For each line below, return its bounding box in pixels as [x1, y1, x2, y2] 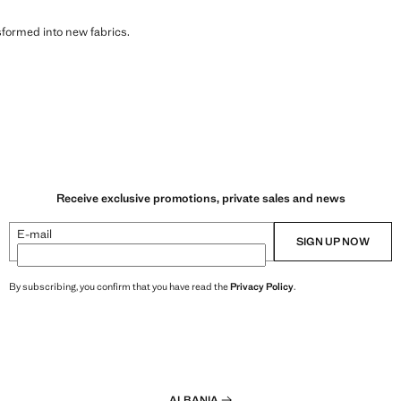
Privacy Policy [230, 280, 294, 294]
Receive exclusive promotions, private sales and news [55, 191, 346, 207]
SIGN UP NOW [296, 235, 370, 250]
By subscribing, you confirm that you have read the [9, 280, 230, 294]
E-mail [17, 226, 52, 243]
